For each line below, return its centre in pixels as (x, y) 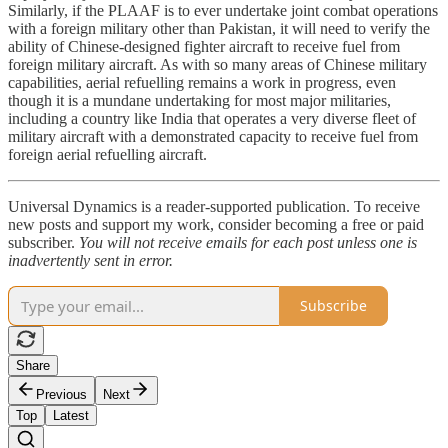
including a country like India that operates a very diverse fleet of (212, 118)
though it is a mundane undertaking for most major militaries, (199, 100)
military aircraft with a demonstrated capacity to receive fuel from (213, 136)
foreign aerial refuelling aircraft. (107, 154)
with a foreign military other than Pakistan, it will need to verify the (219, 28)
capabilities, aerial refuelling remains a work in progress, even (202, 82)
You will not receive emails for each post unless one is (248, 242)
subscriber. (43, 242)
